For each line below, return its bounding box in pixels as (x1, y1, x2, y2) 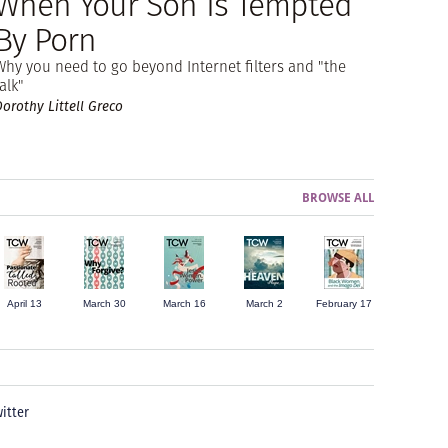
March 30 (82, 298, 126, 309)
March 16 (162, 298, 206, 309)
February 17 (316, 298, 372, 309)
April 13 (6, 298, 42, 309)
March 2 (245, 298, 283, 309)
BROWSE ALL (302, 191, 374, 205)
